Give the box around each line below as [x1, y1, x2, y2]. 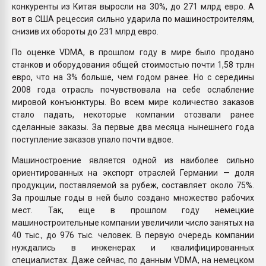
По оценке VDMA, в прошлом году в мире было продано [12, 47, 254, 57]
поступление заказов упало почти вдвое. [12, 134, 173, 144]
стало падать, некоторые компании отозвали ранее [12, 109, 254, 119]
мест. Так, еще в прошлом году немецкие [12, 205, 254, 215]
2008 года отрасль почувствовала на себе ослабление [12, 84, 254, 94]
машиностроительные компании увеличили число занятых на [12, 217, 254, 227]
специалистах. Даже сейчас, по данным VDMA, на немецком [12, 255, 254, 265]
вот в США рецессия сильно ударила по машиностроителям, [12, 14, 254, 24]
